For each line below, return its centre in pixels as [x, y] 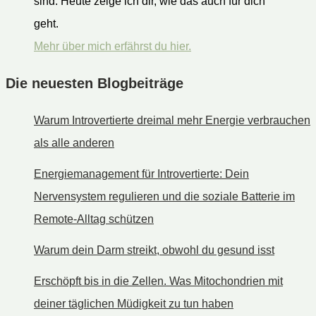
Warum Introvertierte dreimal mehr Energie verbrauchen [172, 120]
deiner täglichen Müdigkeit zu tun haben [134, 303]
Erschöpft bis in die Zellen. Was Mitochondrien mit [158, 281]
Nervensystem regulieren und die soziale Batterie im [164, 196]
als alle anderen [74, 142]
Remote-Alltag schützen [94, 219]
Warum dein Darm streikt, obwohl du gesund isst [154, 250]
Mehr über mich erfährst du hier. [113, 46]
